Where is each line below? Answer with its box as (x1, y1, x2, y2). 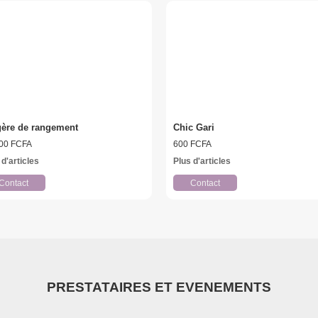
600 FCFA (172, 139, 212, 150)
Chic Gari (172, 122, 214, 133)
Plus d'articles (172, 157, 231, 166)
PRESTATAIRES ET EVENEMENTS (47, 279, 271, 295)
